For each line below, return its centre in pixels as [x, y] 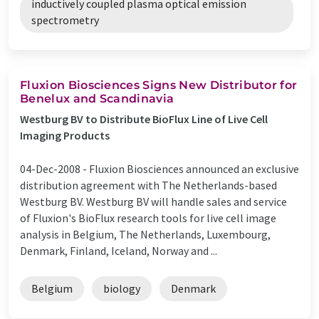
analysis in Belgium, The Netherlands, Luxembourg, [145, 234]
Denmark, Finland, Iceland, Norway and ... [119, 250]
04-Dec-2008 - [54, 168]
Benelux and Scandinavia [97, 98]
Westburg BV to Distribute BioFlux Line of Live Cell [144, 119]
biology [122, 288]
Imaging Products [65, 135]
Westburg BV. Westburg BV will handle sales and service [153, 201]
